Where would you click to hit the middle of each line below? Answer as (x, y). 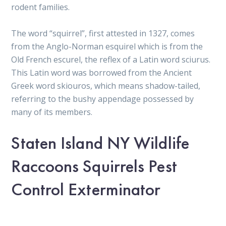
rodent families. (41, 7)
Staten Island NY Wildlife (100, 143)
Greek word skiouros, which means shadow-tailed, (106, 86)
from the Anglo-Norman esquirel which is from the (107, 46)
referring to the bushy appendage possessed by (103, 99)
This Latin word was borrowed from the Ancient (102, 72)
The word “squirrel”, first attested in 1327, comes (103, 33)
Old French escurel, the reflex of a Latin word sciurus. (111, 59)
